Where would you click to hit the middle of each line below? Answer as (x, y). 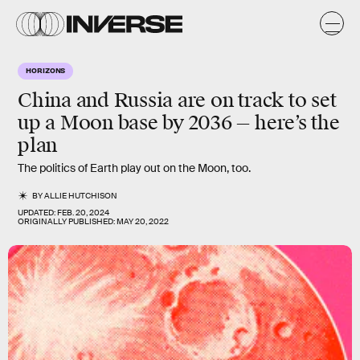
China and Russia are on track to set (177, 100)
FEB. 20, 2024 (83, 213)
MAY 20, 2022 (143, 221)
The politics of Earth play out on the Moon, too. (134, 168)
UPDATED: (37, 213)
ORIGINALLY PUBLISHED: (67, 221)
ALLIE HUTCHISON (81, 196)
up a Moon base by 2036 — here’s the (179, 123)
